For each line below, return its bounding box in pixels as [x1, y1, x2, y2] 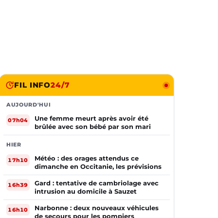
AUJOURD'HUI [6, 101, 51, 108]
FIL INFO [14, 80, 51, 90]
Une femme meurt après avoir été [35, 114, 148, 122]
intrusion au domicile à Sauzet [35, 187, 137, 195]
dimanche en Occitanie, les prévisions [35, 163, 162, 170]
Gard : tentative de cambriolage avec [35, 179, 159, 187]
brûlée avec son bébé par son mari [35, 123, 151, 130]
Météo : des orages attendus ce [35, 154, 139, 162]
